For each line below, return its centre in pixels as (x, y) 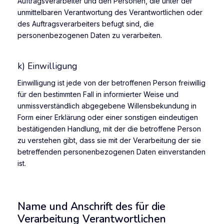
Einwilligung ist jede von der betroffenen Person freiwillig (111, 82)
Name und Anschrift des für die (91, 207)
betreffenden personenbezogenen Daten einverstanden (111, 151)
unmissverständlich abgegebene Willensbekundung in (107, 105)
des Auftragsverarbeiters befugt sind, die (86, 24)
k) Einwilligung (47, 66)
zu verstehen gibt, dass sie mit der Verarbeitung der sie (109, 140)
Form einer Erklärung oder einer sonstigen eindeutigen (108, 117)
